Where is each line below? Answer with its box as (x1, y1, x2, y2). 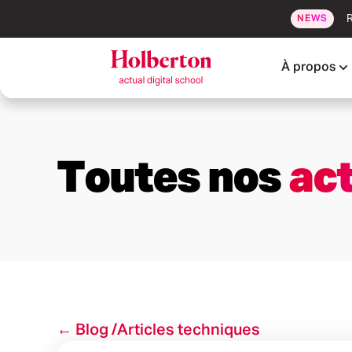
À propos (281, 61, 335, 75)
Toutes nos (57, 157, 288, 201)
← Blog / (57, 321, 117, 338)
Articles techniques (117, 321, 260, 338)
